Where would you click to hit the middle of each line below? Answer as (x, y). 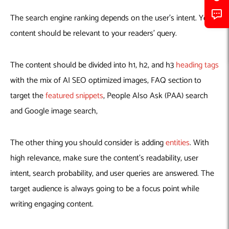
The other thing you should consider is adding (88, 143)
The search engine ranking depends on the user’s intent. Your (112, 18)
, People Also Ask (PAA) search (156, 96)
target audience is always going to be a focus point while (105, 189)
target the (28, 96)
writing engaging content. (52, 204)
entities (178, 143)
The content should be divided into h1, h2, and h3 (93, 65)
